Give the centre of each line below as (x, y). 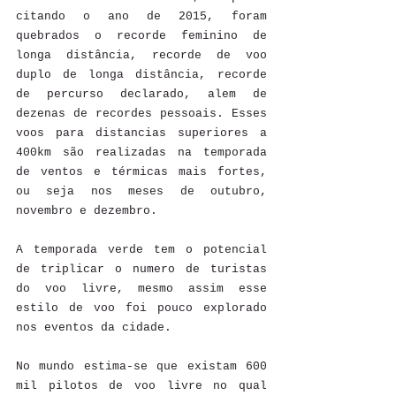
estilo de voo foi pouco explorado (141, 308)
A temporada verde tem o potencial (141, 249)
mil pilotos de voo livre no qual (141, 385)
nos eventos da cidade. (94, 327)
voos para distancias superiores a (141, 133)
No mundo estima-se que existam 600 (141, 366)
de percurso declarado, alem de (141, 94)
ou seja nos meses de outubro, (141, 191)
